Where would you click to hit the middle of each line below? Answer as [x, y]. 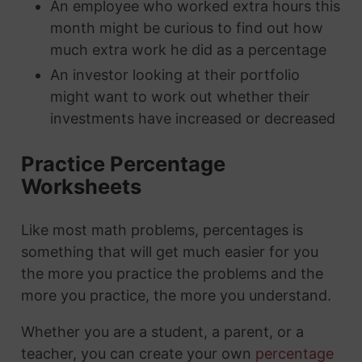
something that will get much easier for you [169, 251]
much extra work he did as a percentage [188, 49]
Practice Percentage [123, 164]
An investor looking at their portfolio [175, 75]
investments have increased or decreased [192, 119]
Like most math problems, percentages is [162, 229]
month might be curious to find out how [186, 27]
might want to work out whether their [179, 97]
